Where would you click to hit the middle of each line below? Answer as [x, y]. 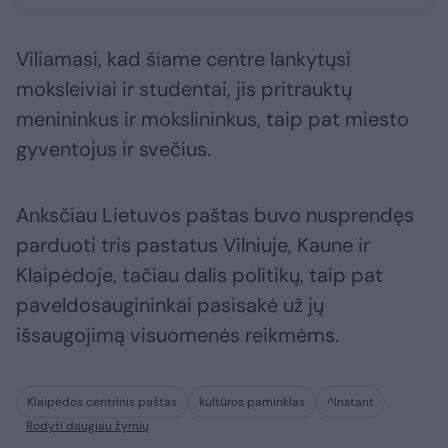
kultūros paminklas [252, 402]
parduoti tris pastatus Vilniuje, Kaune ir [193, 245]
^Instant [350, 402]
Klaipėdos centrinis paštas [102, 402]
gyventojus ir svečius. [113, 149]
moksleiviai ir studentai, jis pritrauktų [184, 89]
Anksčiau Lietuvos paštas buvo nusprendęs [215, 215]
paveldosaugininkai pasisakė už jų [170, 305]
